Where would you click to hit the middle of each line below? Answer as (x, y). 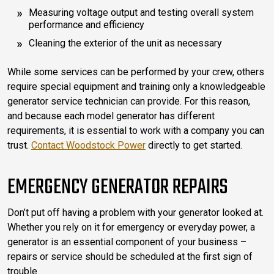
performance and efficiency (87, 24)
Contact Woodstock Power (88, 145)
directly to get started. (194, 145)
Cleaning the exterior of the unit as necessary (125, 43)
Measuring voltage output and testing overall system (141, 12)
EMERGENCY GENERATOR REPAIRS (117, 187)
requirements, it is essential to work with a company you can (136, 130)
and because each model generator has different (111, 116)
